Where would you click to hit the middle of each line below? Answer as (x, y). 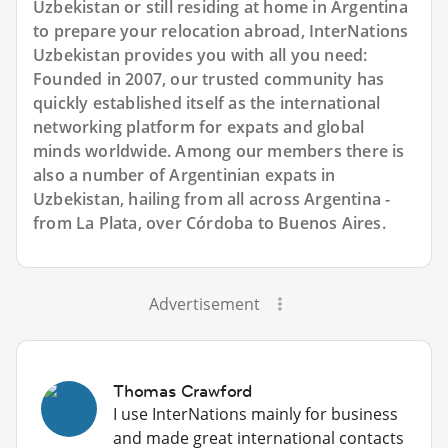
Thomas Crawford (182, 390)
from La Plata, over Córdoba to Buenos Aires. (209, 222)
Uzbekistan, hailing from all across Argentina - (212, 198)
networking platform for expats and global (199, 126)
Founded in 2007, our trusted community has (209, 78)
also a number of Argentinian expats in (184, 174)
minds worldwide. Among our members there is (219, 150)
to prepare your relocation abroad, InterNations (221, 30)
